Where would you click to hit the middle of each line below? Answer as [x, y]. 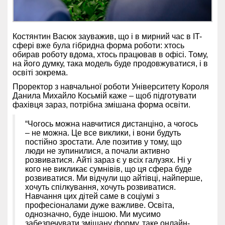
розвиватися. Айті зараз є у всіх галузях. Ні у [108, 160]
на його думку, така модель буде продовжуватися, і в [110, 64]
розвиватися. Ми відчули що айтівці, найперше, [114, 178]
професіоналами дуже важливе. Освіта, [100, 205]
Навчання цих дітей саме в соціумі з [92, 196]
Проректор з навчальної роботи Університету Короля [111, 87]
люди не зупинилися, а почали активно [97, 151]
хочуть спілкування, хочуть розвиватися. [100, 187]
